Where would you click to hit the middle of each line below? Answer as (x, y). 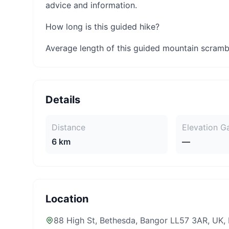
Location (67, 199)
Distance (68, 127)
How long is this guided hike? (102, 27)
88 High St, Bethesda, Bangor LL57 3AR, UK (139, 220)
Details (63, 100)
